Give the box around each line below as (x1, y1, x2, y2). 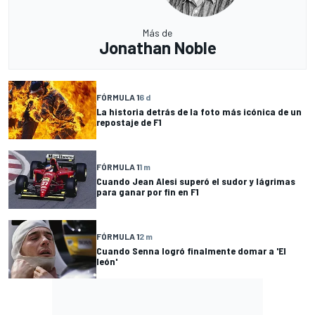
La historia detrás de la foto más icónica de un (96, 105, 302, 118)
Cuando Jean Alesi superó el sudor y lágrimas (96, 175, 295, 188)
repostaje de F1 (96, 116, 162, 129)
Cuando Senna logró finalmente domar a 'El (96, 245, 286, 257)
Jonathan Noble (98, 37, 217, 58)
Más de (143, 26, 172, 39)
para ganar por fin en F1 (96, 186, 199, 198)
